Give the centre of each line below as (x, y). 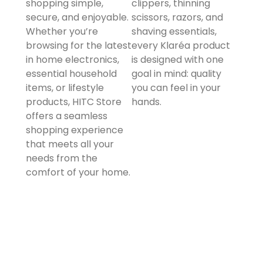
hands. (146, 102)
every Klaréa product (181, 45)
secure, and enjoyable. (77, 17)
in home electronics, (73, 59)
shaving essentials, (174, 31)
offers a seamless (67, 116)
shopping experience (75, 130)
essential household (71, 73)
